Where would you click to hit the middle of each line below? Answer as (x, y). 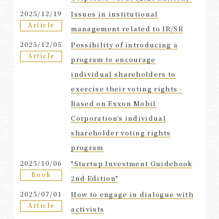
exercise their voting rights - (127, 88)
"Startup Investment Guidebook (132, 163)
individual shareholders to (123, 74)
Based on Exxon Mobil (114, 103)
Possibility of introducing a (125, 44)
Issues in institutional (115, 14)
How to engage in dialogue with (132, 194)
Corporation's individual (119, 118)
